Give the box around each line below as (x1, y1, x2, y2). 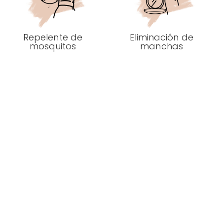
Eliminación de (130, 31, 193, 43)
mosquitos (29, 39, 76, 52)
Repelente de (23, 31, 83, 43)
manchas (140, 39, 183, 52)
